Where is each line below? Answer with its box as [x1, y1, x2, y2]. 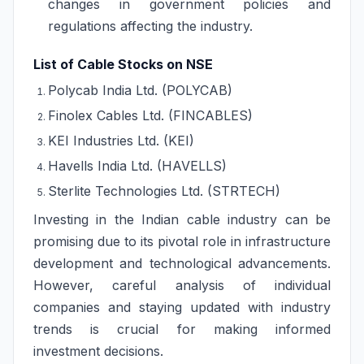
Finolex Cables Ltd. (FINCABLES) [48, 107, 253, 123]
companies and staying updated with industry [33, 299, 331, 315]
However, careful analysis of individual [33, 277, 331, 293]
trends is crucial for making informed [33, 321, 331, 337]
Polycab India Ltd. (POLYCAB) [48, 82, 232, 98]
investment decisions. [33, 343, 163, 359]
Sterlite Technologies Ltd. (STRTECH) [48, 183, 280, 199]
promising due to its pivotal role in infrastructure [33, 233, 331, 249]
